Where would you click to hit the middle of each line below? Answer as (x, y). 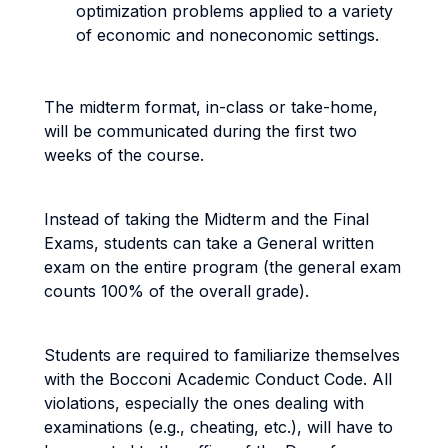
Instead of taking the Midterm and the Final (206, 219)
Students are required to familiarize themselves (222, 355)
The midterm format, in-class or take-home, (211, 107)
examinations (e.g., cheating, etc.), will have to (218, 427)
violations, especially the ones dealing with (204, 403)
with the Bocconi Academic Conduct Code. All (218, 379)
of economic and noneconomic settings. (227, 35)
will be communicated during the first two (200, 131)
